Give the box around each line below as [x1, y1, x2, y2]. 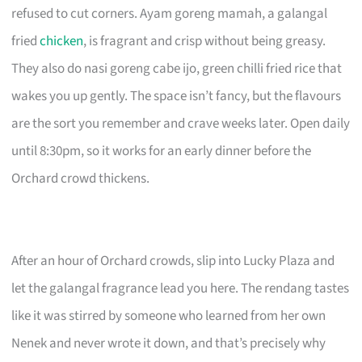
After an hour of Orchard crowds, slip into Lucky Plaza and [11, 250, 335, 271]
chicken [40, 31, 84, 51]
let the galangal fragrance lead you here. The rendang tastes [11, 278, 350, 298]
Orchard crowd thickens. [11, 168, 150, 188]
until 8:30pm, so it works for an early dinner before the [11, 141, 312, 161]
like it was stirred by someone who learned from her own [11, 305, 326, 326]
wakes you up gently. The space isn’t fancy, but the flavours [11, 86, 342, 106]
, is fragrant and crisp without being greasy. [83, 31, 326, 51]
